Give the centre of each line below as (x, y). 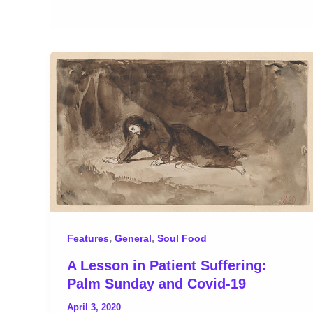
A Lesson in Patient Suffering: (167, 265)
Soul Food (182, 239)
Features (88, 239)
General (133, 239)
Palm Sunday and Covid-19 (156, 283)
